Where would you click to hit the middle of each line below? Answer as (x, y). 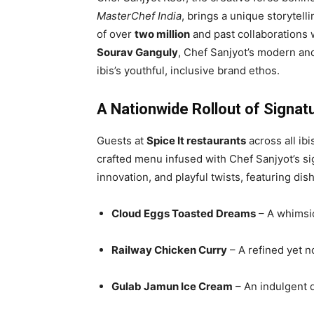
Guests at (122, 140)
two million (162, 34)
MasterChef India (139, 15)
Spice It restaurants (196, 140)
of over (116, 34)
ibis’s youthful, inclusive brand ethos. (188, 70)
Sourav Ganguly (137, 52)
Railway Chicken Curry (169, 250)
